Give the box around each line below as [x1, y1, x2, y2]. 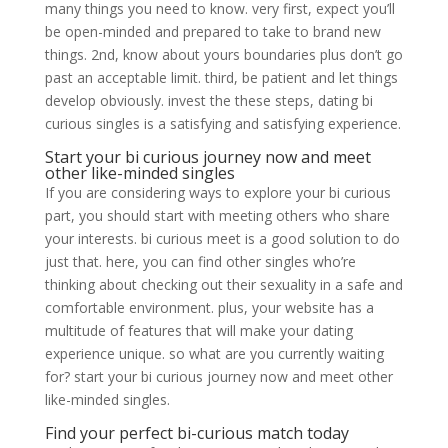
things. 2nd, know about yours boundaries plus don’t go [44, 45, 403, 64]
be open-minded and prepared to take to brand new [44, 22, 381, 41]
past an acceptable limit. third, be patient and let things [44, 68, 398, 87]
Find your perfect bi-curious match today [44, 422, 349, 444]
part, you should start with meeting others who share [44, 206, 390, 225]
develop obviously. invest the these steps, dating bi [44, 91, 373, 110]
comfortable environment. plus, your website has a [44, 298, 374, 317]
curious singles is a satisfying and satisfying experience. [44, 114, 401, 133]
